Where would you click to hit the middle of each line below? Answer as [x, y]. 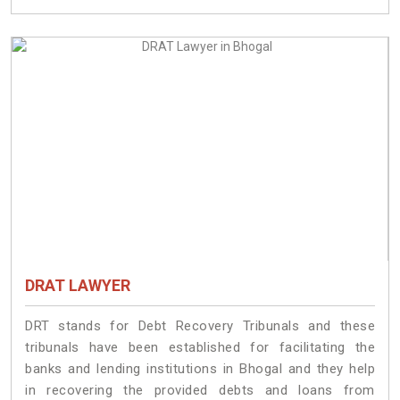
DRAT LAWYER [78, 286]
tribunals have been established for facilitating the [200, 348]
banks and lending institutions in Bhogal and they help [200, 369]
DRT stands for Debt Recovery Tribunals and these [200, 326]
